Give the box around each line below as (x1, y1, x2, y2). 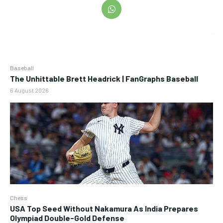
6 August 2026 (10, 87, 49, 94)
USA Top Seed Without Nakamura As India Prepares (10, 203, 198, 213)
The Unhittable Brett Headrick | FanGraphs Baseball (10, 74, 198, 84)
